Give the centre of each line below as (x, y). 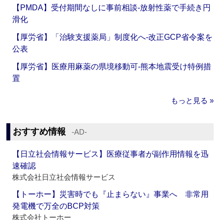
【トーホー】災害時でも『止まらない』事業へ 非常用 (111, 194)
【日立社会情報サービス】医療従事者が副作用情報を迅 (111, 154)
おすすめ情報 (40, 132)
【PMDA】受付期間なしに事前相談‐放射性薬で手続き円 (112, 8)
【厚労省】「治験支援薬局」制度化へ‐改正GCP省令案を (113, 37)
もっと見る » (192, 101)
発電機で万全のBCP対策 (56, 206)
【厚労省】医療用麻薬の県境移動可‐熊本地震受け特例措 (112, 67)
